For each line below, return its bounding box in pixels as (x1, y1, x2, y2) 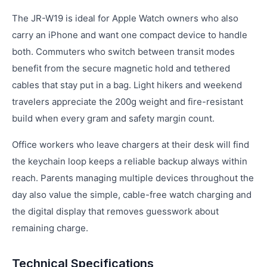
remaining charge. (12, 222, 88, 234)
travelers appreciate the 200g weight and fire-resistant (12, 96, 243, 107)
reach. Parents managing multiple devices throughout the (12, 172, 254, 184)
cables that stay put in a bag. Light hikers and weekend (12, 79, 242, 91)
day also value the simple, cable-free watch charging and (12, 189, 252, 200)
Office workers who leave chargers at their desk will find (12, 139, 249, 150)
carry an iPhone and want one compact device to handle (12, 29, 247, 41)
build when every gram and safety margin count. (12, 113, 215, 124)
